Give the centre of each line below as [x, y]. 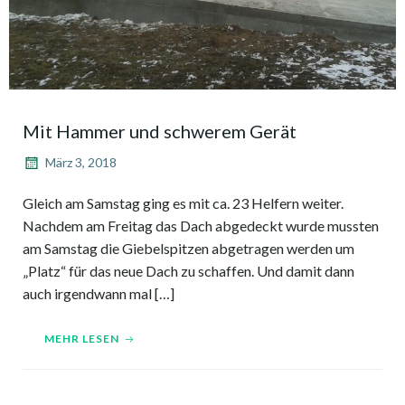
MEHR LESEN [82, 338]
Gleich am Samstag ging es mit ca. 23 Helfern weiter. [183, 202]
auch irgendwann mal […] [99, 293]
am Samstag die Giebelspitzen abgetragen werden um [188, 248]
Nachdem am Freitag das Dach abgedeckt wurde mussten [201, 225]
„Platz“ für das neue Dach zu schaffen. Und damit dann [188, 270]
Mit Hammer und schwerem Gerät [160, 131]
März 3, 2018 [81, 162]
